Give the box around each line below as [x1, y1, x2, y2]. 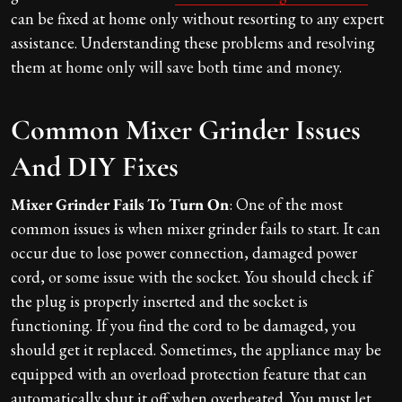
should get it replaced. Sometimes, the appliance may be [11, 338, 381, 360]
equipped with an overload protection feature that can [11, 363, 367, 384]
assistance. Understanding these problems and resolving [11, 31, 375, 53]
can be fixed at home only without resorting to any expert [11, 7, 384, 29]
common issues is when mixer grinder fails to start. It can [11, 217, 380, 239]
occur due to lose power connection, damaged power [11, 241, 357, 263]
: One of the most [229, 193, 343, 214]
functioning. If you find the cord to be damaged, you [11, 314, 356, 336]
